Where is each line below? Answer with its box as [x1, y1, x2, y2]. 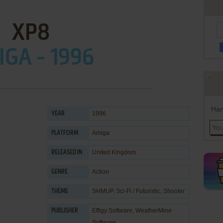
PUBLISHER [51, 208, 78, 214]
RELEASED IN [51, 150, 82, 156]
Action [92, 168, 109, 175]
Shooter [163, 188, 185, 195]
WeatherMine [135, 207, 172, 214]
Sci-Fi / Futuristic [116, 188, 160, 195]
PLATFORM [51, 130, 78, 136]
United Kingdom [92, 149, 136, 156]
